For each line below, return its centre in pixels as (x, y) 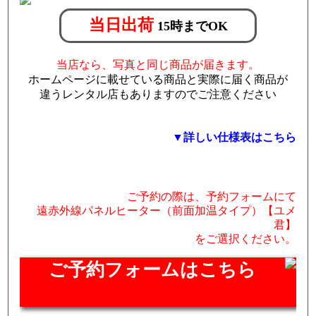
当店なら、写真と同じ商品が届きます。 (158, 65)
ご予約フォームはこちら (152, 270)
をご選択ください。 (245, 239)
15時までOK (192, 26)
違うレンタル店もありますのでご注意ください (158, 95)
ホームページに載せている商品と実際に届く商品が (158, 80)
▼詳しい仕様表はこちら (234, 138)
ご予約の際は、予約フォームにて (211, 197)
